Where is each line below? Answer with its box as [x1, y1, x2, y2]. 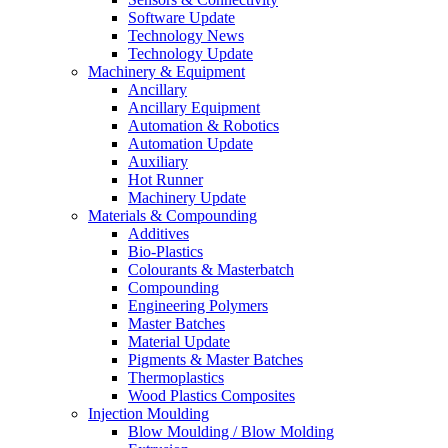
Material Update [128, 333, 230, 350]
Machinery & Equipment [88, 63, 245, 80]
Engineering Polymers [128, 297, 268, 314]
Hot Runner [128, 171, 203, 188]
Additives [128, 225, 189, 242]
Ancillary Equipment [128, 99, 260, 116]
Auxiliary [128, 153, 188, 170]
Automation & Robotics [128, 117, 279, 134]
